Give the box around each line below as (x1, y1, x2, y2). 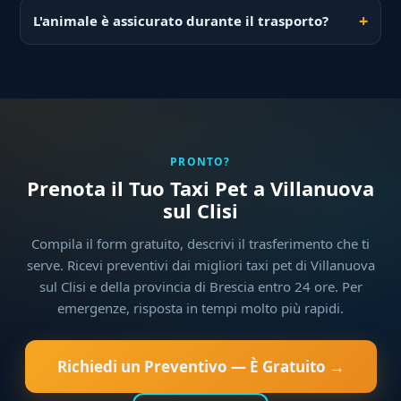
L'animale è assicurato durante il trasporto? (33, 12, 329, 30)
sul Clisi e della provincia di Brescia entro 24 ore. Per (38, 277, 363, 296)
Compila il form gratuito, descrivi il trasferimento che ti (31, 235, 370, 253)
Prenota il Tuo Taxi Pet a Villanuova (27, 175, 374, 202)
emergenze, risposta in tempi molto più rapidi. (57, 299, 344, 318)
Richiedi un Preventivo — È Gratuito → (56, 356, 345, 378)
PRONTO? (170, 154, 231, 170)
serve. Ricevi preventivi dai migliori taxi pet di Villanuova (26, 256, 375, 275)
